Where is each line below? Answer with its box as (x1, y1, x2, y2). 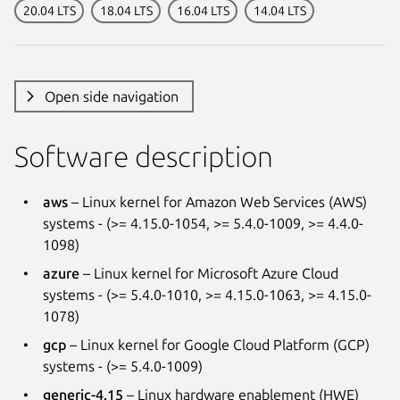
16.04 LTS (176, 3, 229, 18)
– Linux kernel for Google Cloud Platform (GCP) (66, 336, 370, 353)
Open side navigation (44, 87, 179, 104)
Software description (14, 139, 273, 172)
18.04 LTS (99, 3, 153, 18)
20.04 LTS (22, 3, 76, 18)
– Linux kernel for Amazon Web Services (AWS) (68, 193, 367, 210)
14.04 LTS (253, 3, 306, 18)
